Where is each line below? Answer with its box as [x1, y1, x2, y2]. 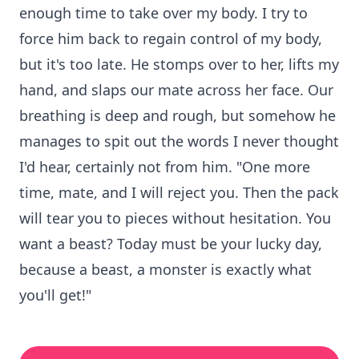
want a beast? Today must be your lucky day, [19, 234, 322, 253]
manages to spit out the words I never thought [19, 131, 339, 151]
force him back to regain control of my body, [19, 29, 322, 48]
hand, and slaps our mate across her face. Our [19, 80, 333, 99]
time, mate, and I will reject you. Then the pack [19, 183, 339, 202]
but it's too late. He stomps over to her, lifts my [19, 54, 339, 74]
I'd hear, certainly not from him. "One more [19, 157, 310, 176]
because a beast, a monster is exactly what [19, 260, 312, 279]
